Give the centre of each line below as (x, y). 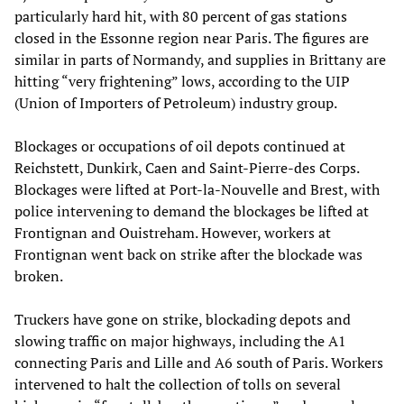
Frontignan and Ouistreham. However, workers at (173, 232)
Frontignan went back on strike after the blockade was (188, 254)
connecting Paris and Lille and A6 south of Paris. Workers (199, 362)
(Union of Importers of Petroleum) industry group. (176, 102)
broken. (39, 275)
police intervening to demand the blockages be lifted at (192, 211)
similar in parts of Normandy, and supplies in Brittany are (200, 59)
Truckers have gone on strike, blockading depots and (183, 319)
